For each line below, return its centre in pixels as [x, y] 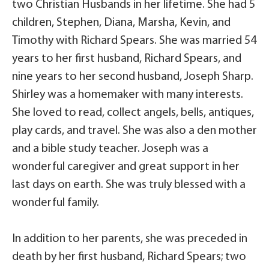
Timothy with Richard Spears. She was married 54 [134, 41]
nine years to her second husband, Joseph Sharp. [133, 77]
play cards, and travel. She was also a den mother [134, 131]
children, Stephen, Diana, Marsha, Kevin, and [121, 23]
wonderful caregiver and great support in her [126, 167]
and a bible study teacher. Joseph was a [110, 149]
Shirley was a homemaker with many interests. [128, 95]
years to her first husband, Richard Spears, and [127, 59]
